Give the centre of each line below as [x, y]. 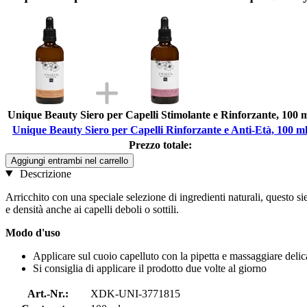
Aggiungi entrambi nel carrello [70, 160]
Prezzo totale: [160, 145]
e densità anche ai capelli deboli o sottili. [92, 209]
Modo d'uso [33, 232]
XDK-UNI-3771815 [135, 293]
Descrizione [44, 173]
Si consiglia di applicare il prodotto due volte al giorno [150, 268]
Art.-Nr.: [48, 293]
